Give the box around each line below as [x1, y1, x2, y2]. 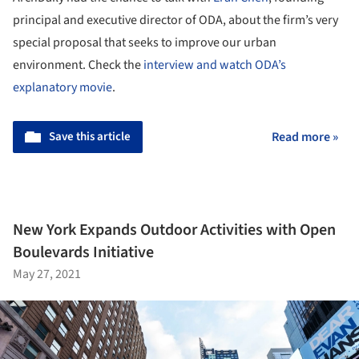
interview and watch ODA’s [143, 55, 286, 74]
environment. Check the [13, 55, 143, 74]
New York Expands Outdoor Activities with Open [13, 219, 336, 242]
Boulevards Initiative [13, 241, 154, 264]
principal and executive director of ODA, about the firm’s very [13, 10, 338, 29]
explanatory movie [13, 78, 112, 96]
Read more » [272, 127, 338, 146]
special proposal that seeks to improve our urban [13, 33, 276, 51]
